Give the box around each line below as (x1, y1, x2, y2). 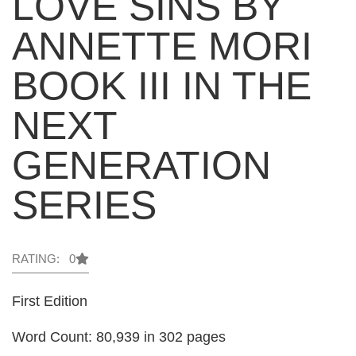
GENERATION (12, 143, 271, 188)
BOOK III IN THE (12, 64, 311, 109)
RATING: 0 (12, 252, 75, 266)
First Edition (12, 293, 87, 310)
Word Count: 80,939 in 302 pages (12, 328, 226, 345)
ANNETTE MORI (12, 24, 312, 69)
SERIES (12, 183, 157, 228)
